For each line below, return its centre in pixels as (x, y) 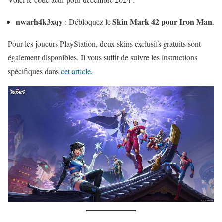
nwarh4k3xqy (39, 21)
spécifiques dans (34, 71)
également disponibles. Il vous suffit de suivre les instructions (103, 57)
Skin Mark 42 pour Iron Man (162, 21)
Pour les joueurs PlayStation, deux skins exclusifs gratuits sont (104, 43)
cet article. (77, 71)
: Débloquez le (88, 21)
